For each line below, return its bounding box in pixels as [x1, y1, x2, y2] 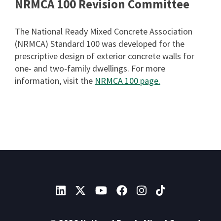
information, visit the [15, 75, 95, 86]
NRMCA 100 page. [95, 75, 160, 86]
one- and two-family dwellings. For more [15, 63, 165, 74]
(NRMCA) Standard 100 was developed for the [15, 38, 184, 49]
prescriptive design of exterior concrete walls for [15, 50, 194, 62]
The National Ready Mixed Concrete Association [15, 26, 192, 37]
